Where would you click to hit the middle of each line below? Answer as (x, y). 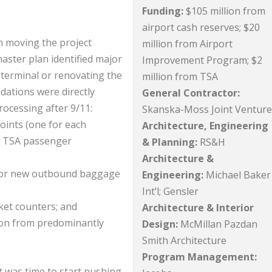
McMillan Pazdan (219, 224)
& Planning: (170, 142)
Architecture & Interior (198, 208)
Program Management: (200, 257)
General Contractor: (191, 93)
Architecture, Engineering (206, 126)
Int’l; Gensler (171, 192)
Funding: (163, 11)
